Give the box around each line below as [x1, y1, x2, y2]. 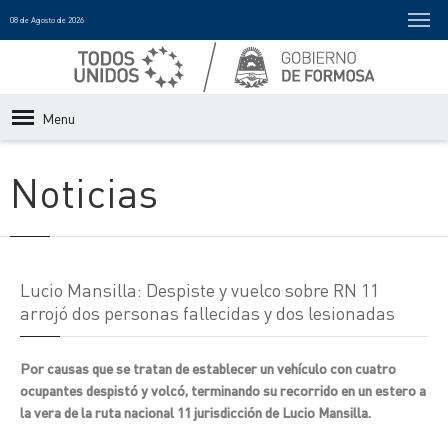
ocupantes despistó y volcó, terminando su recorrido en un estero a [20, 381, 426, 399]
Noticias [10, 166, 158, 217]
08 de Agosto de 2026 [10, 15, 84, 25]
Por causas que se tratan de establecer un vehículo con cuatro [20, 359, 396, 377]
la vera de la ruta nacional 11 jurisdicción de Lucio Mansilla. [20, 403, 371, 421]
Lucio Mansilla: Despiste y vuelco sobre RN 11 [20, 278, 379, 301]
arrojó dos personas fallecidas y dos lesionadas [20, 301, 395, 324]
